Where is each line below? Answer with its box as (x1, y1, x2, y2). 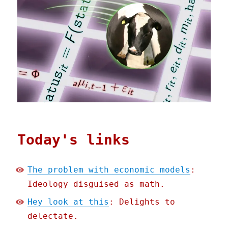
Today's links (17, 131, 130, 149)
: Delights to (109, 197, 176, 207)
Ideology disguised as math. (27, 179, 165, 189)
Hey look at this (27, 197, 109, 207)
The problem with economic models (27, 165, 191, 175)
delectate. (27, 211, 79, 221)
